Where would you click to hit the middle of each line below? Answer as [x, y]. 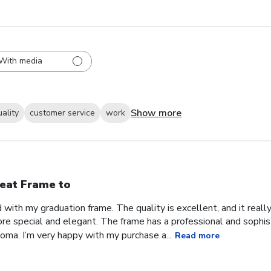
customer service [62, 113]
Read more [197, 235]
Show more [156, 113]
